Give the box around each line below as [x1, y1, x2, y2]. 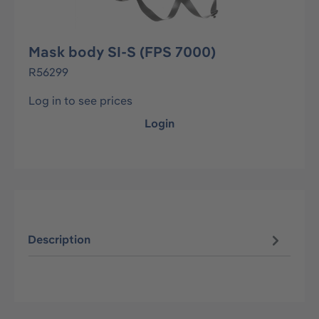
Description [28, 232, 91, 247]
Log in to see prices [28, 93, 132, 108]
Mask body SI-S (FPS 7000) [28, 43, 216, 61]
